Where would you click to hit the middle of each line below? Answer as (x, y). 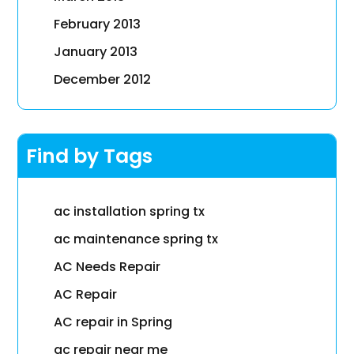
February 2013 (98, 24)
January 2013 (96, 52)
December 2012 (103, 80)
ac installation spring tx (130, 212)
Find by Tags (90, 156)
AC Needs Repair (107, 267)
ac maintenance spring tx (136, 239)
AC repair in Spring (113, 322)
